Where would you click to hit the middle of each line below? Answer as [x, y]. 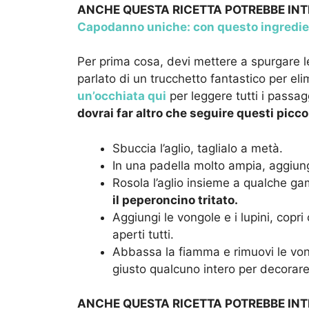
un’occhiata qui [122, 96]
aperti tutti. [143, 234]
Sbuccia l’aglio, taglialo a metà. [198, 148]
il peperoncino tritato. [175, 200]
